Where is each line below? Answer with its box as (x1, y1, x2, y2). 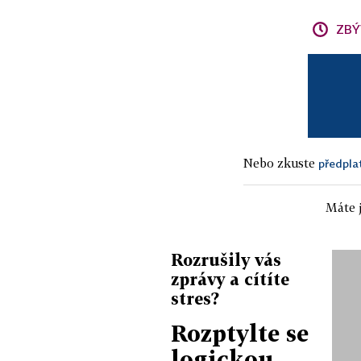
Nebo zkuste (243, 155, 318, 170)
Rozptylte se (171, 319, 309, 346)
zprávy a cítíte (171, 268, 289, 288)
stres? (171, 288, 219, 308)
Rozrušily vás (171, 249, 281, 269)
